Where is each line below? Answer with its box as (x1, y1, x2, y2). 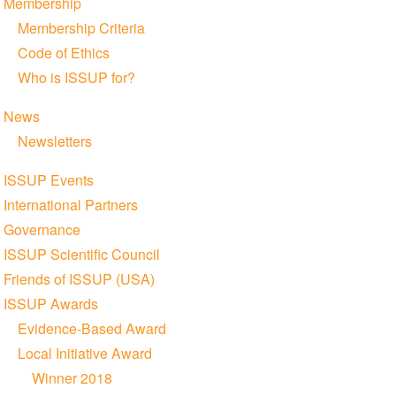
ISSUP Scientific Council (3, 243, 160, 264)
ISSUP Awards (3, 293, 98, 314)
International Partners (3, 194, 138, 215)
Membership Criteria (17, 17, 145, 38)
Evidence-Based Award (17, 317, 166, 339)
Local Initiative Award (17, 342, 152, 363)
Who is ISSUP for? (17, 66, 135, 88)
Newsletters (17, 130, 92, 151)
